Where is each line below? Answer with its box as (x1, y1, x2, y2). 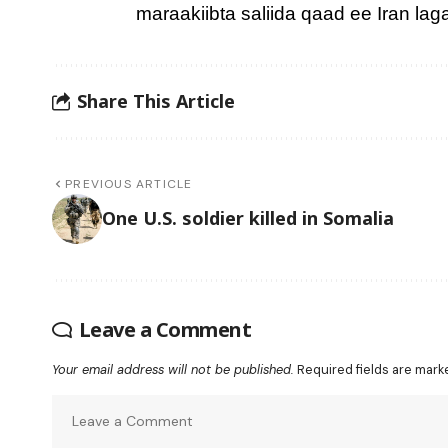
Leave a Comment (78, 315, 251, 343)
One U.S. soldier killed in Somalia (102, 206, 394, 231)
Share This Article (77, 89, 235, 114)
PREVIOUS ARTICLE (65, 175, 193, 192)
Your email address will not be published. (52, 360, 294, 378)
